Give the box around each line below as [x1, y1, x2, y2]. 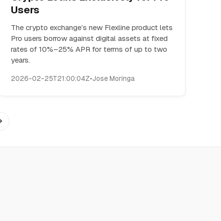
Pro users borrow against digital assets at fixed [11, 34, 168, 43]
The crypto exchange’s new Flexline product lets [11, 23, 173, 32]
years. [11, 55, 31, 65]
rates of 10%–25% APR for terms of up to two [11, 44, 168, 54]
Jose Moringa [92, 74, 135, 83]
